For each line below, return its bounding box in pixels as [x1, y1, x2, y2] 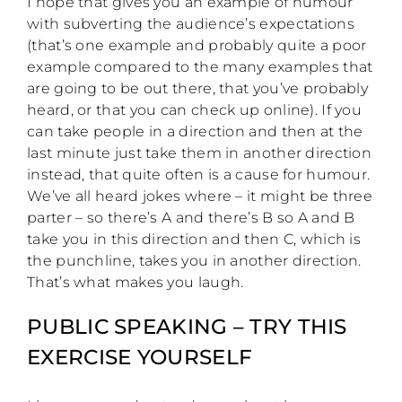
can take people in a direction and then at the [27, 123, 363, 141]
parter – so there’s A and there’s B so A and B [27, 209, 355, 227]
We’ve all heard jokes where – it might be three [27, 188, 373, 205]
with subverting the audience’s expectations [27, 15, 354, 33]
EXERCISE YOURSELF [27, 345, 253, 371]
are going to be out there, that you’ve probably [27, 80, 369, 98]
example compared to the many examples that [27, 58, 373, 76]
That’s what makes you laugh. [27, 274, 244, 292]
